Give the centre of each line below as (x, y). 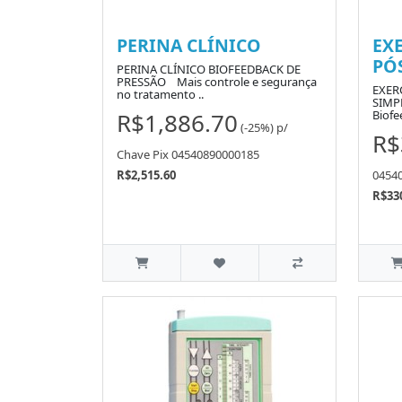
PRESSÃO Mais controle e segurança (217, 82)
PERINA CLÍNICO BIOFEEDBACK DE (209, 70)
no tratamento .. (160, 95)
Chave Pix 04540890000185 (188, 154)
